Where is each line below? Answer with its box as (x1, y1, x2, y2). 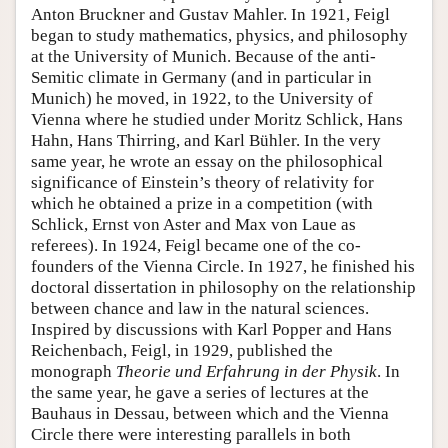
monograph (31, 361, 116, 381)
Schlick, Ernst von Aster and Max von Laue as (31, 214, 356, 234)
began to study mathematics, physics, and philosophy (31, 25, 408, 45)
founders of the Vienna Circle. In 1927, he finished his (31, 256, 415, 276)
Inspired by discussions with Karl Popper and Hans (31, 319, 392, 339)
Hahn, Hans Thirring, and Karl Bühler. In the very (31, 130, 381, 150)
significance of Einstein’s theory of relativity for (31, 172, 374, 192)
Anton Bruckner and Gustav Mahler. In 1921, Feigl (31, 4, 390, 24)
